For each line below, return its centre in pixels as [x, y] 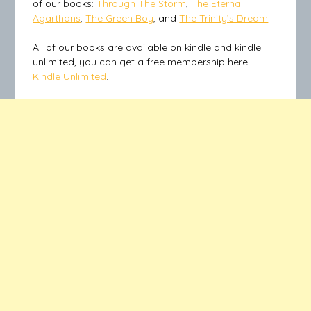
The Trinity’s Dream [224, 18]
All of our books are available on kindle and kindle [147, 48]
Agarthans [57, 18]
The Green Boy [120, 18]
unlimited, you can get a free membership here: [142, 62]
